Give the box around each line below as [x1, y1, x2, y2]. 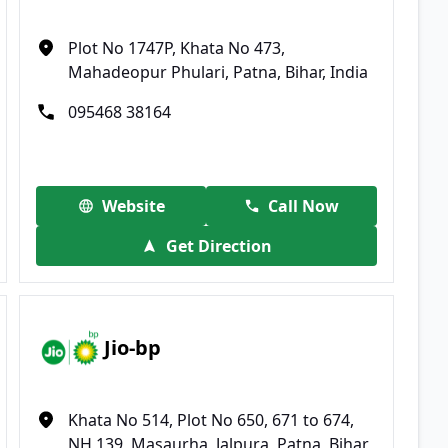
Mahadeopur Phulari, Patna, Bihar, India [68, 60, 369, 83]
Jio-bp [104, 334, 162, 362]
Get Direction [165, 234, 272, 257]
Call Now [268, 194, 340, 217]
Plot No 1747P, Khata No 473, [68, 36, 286, 59]
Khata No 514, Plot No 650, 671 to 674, [68, 408, 355, 431]
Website [101, 194, 165, 217]
